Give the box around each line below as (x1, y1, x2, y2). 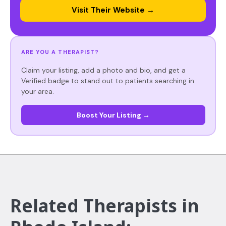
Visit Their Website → (72, 5, 154, 15)
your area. (21, 86, 54, 96)
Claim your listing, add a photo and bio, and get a (21, 65, 186, 75)
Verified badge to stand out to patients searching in (21, 76, 194, 85)
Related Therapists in (10, 194, 199, 217)
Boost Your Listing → (76, 110, 150, 120)
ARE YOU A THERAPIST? (21, 48, 99, 55)
